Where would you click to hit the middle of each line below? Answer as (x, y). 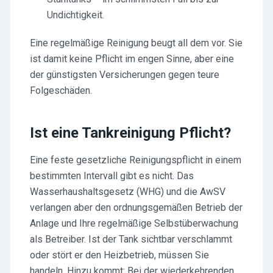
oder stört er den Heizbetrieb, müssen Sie (119, 255)
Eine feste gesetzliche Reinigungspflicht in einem (136, 160)
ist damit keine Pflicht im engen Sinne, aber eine (132, 59)
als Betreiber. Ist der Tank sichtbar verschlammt (131, 239)
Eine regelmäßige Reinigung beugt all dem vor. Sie (136, 43)
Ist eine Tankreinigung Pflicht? (130, 133)
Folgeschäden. (61, 90)
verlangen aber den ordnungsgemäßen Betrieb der (136, 207)
